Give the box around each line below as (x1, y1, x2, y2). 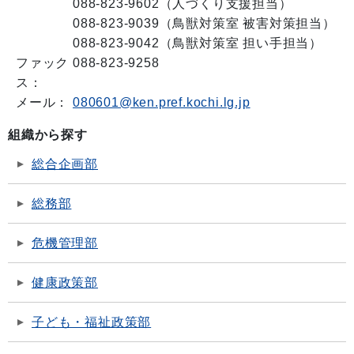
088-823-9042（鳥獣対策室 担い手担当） (73, 36, 322, 51)
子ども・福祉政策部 (32, 315, 152, 330)
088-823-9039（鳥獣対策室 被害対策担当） (73, 17, 336, 31)
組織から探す (8, 128, 88, 142)
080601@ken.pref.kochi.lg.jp (73, 96, 250, 110)
